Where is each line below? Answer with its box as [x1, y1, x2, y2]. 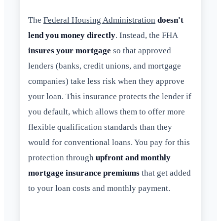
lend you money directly [28, 31, 115, 40]
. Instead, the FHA [115, 31, 178, 40]
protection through [28, 153, 96, 163]
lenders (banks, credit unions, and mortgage [28, 61, 181, 71]
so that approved [111, 46, 171, 56]
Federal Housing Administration [43, 15, 155, 25]
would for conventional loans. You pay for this [28, 138, 190, 147]
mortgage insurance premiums [28, 168, 140, 178]
